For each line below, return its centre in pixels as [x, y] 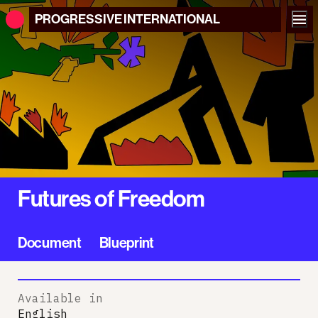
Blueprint [126, 242]
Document [50, 242]
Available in [60, 298]
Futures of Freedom [111, 198]
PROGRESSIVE [78, 19]
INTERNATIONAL [172, 19]
